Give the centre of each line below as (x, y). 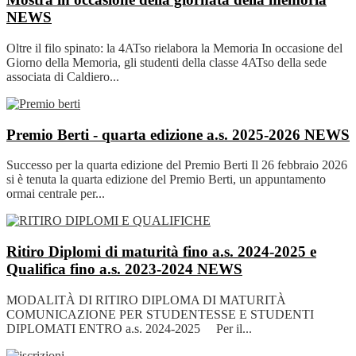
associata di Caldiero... (63, 76)
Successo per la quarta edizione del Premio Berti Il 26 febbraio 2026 (177, 165)
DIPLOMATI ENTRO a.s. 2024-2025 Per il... (129, 328)
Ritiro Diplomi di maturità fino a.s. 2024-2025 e (161, 252)
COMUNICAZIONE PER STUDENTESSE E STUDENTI (160, 314)
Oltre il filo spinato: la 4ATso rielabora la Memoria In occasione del (174, 48)
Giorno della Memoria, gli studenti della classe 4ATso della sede (166, 62)
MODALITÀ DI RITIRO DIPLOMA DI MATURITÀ (149, 300)
